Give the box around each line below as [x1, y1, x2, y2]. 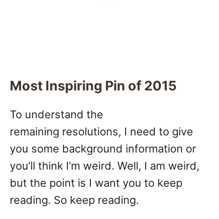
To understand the [10, 108, 103, 121]
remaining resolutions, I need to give [10, 125, 193, 138]
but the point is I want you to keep [10, 176, 182, 190]
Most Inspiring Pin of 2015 [10, 78, 176, 94]
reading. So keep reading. [10, 194, 139, 207]
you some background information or [10, 142, 196, 155]
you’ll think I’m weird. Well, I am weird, [10, 159, 199, 173]
